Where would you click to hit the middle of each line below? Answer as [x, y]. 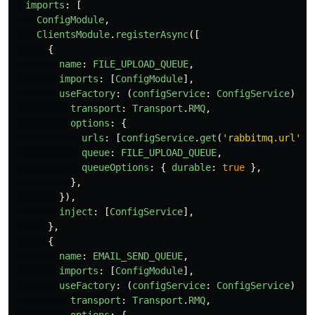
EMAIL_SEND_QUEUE [138, 256]
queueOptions [115, 167]
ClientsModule [73, 34]
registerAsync [152, 34]
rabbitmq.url [262, 137]
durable [191, 167]
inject [76, 211]
